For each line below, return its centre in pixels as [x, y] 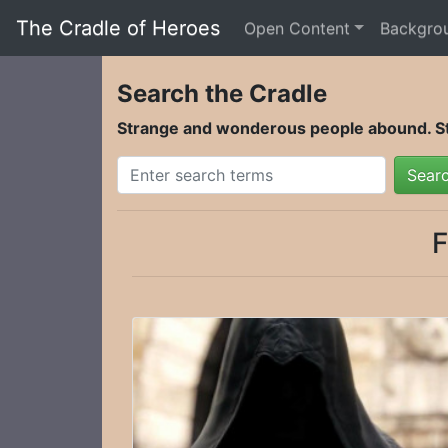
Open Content [297, 28]
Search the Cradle [222, 93]
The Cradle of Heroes [118, 28]
